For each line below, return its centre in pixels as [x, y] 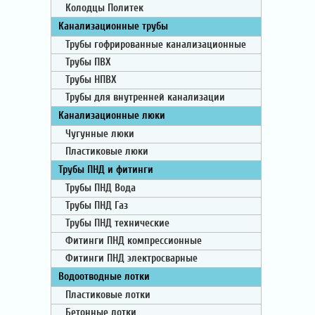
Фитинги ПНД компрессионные [134, 241]
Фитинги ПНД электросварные [131, 258]
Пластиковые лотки [108, 295]
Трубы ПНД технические [117, 223]
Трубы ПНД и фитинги [106, 170]
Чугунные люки [100, 134]
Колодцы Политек [104, 8]
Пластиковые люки [107, 152]
